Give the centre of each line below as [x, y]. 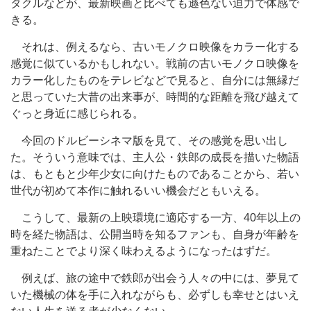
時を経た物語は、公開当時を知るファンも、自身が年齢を [155, 234]
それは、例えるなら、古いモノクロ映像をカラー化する [155, 47]
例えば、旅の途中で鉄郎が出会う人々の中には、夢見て [155, 278]
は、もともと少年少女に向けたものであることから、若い [155, 174]
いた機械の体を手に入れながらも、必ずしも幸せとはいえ [155, 294]
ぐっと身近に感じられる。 [77, 113]
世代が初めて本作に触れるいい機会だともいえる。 [138, 190]
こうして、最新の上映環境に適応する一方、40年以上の [155, 217]
